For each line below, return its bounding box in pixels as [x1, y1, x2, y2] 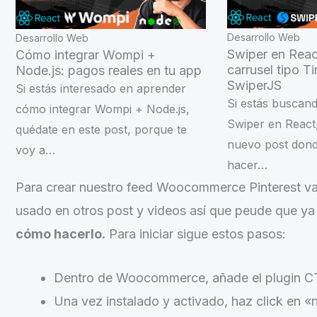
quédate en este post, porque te [16, 122, 187, 137]
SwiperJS [227, 78, 282, 93]
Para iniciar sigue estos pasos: [105, 226, 286, 242]
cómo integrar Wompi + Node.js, [16, 102, 190, 117]
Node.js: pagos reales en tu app [16, 63, 202, 79]
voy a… [16, 143, 55, 158]
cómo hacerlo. [16, 226, 105, 242]
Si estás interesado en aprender [16, 81, 186, 96]
